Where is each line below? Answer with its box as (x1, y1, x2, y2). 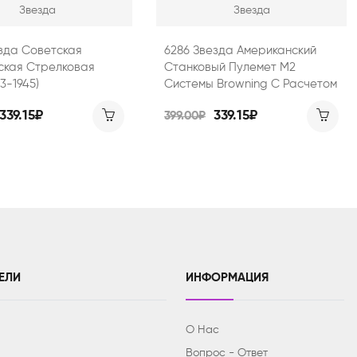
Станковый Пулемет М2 (164, 61, 296, 73)
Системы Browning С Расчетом (164, 77, 337, 90)
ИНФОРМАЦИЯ (186, 271, 269, 284)
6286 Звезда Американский (164, 44, 316, 57)
